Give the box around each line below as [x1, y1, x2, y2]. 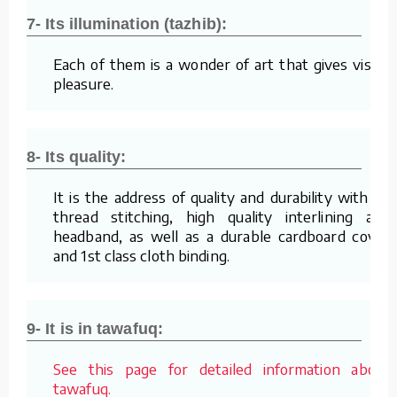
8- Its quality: [27, 147, 127, 166]
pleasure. [53, 73, 113, 93]
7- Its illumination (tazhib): [27, 14, 227, 33]
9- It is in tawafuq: [27, 319, 163, 338]
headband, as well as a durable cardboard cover [53, 225, 390, 245]
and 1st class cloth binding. [53, 245, 230, 265]
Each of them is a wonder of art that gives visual [53, 53, 390, 74]
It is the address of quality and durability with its [53, 186, 390, 206]
